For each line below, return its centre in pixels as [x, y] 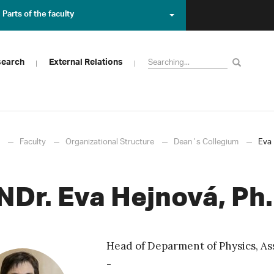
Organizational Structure [110, 143]
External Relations [86, 64]
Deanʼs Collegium [206, 143]
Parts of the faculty [38, 15]
